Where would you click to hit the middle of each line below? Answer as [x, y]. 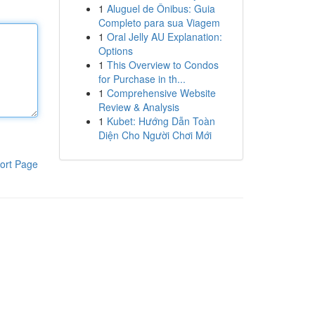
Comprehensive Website [161, 93]
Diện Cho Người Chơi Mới [155, 135]
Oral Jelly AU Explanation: [164, 37]
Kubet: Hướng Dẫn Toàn [161, 121]
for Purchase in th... [142, 79]
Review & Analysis [139, 107]
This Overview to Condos [162, 65]
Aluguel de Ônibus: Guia [161, 8]
